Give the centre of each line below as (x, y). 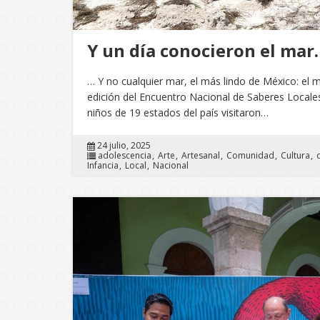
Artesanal (201, 156)
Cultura (295, 156)
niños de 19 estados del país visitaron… (178, 113)
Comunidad (250, 156)
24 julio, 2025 (124, 146)
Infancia (103, 166)
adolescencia (125, 156)
